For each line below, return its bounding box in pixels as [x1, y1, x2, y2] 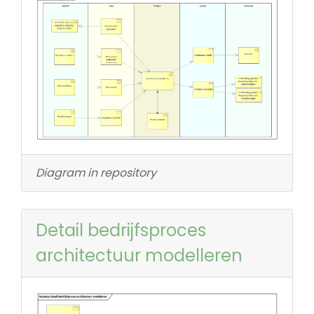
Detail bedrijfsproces [36, 219, 206, 243]
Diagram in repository [36, 165, 156, 182]
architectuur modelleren [36, 244, 243, 268]
